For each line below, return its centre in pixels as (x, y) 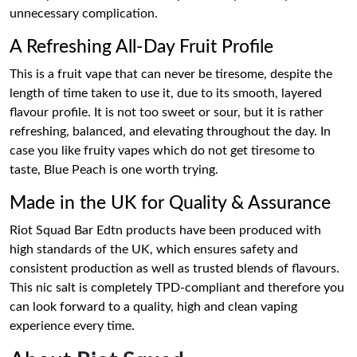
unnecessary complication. (84, 14)
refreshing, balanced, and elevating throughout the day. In (170, 131)
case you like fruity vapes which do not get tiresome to (162, 151)
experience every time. (72, 326)
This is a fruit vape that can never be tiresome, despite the (171, 74)
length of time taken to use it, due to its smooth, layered (166, 93)
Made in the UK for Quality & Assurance (170, 203)
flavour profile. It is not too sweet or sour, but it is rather (167, 112)
